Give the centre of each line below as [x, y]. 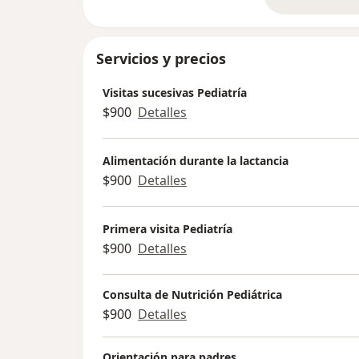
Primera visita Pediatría [167, 229]
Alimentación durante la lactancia [196, 161]
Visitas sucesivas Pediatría [175, 93]
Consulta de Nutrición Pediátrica [192, 294]
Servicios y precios [161, 58]
